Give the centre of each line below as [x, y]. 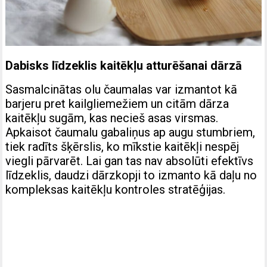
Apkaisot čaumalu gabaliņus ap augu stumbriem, [131, 132]
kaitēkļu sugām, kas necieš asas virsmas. [112, 118]
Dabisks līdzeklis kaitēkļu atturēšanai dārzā [124, 65]
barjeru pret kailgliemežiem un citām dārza [117, 103]
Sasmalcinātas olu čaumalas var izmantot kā [122, 89]
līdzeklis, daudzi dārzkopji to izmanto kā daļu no [131, 175]
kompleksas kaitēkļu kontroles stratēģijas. [116, 189]
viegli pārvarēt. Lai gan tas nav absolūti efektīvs [130, 161]
